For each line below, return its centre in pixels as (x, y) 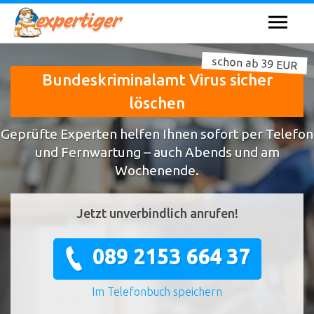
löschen (157, 103)
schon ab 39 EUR (254, 63)
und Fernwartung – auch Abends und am (157, 152)
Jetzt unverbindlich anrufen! (157, 213)
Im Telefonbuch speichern (157, 292)
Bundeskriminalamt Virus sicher (157, 80)
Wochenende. (157, 170)
